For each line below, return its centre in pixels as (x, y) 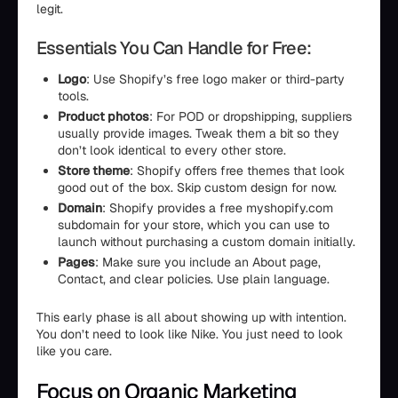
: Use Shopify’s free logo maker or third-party (215, 79)
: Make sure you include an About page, (208, 262)
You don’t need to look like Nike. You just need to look (190, 334)
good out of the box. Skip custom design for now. (197, 187)
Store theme (94, 171)
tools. (73, 96)
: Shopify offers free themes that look (237, 171)
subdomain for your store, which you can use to (194, 225)
